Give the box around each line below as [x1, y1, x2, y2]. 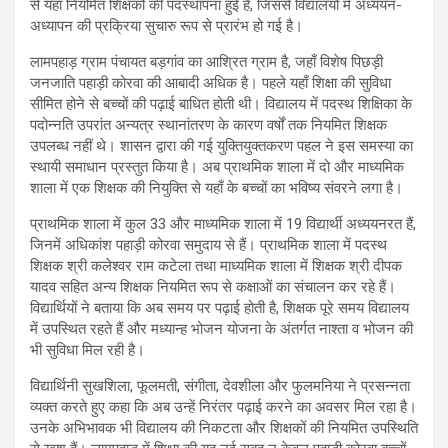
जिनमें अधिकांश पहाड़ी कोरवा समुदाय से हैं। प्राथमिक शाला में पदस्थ [30, 235, 387, 254]
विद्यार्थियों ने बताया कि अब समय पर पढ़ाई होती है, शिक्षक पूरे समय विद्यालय [30, 298, 409, 317]
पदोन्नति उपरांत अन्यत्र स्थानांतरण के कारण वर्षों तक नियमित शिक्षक [30, 115, 387, 134]
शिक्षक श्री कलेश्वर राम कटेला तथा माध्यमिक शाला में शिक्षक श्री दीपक [30, 256, 402, 275]
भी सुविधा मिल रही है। [30, 340, 145, 359]
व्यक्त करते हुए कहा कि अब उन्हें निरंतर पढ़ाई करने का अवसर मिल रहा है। [30, 397, 417, 416]
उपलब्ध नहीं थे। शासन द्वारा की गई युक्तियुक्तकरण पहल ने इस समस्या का [30, 136, 413, 155]
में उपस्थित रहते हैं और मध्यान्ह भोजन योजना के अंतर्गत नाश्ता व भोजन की [30, 319, 413, 338]
